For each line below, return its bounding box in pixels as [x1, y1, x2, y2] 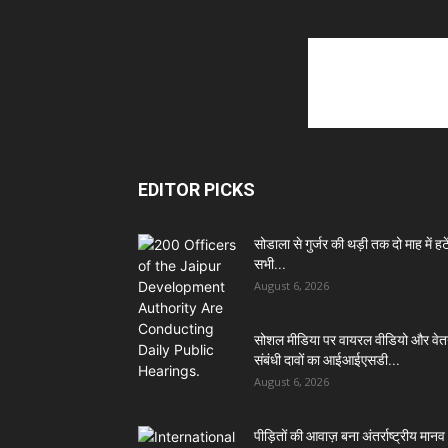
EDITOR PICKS [138, 178, 255, 200]
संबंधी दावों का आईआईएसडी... [254, 351, 400, 368]
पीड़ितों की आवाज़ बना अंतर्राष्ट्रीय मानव [254, 427, 445, 444]
